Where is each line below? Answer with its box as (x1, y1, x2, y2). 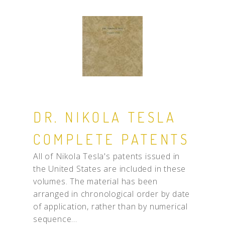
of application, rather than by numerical (33, 200, 188, 212)
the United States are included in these (33, 163, 186, 174)
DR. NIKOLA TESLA (33, 107, 177, 126)
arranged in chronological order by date (33, 188, 190, 199)
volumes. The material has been (33, 175, 158, 187)
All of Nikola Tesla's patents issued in (33, 150, 180, 162)
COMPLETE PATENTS (33, 130, 190, 148)
